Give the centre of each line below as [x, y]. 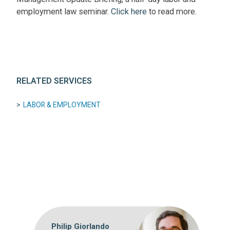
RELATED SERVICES [54, 81]
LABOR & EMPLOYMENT [62, 104]
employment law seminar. [64, 12]
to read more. [173, 12]
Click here [129, 12]
